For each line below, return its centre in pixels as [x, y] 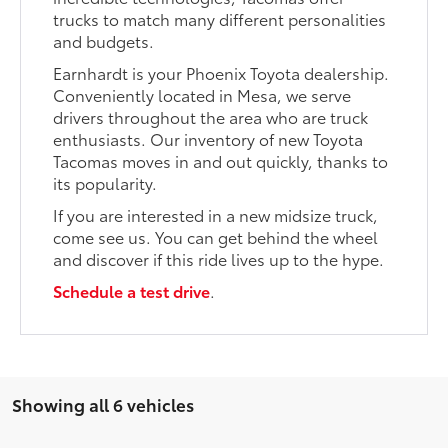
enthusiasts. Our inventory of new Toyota [208, 138]
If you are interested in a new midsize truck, [216, 214]
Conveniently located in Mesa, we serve [202, 94]
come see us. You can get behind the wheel [216, 236]
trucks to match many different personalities [220, 18]
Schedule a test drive [132, 290]
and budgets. [108, 40]
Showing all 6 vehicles [103, 403]
